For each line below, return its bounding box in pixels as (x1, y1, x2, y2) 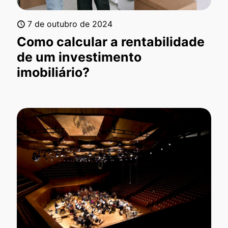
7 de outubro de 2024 (27, 18, 112, 29)
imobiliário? (17, 64, 90, 80)
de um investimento (17, 49, 141, 65)
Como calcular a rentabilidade (17, 34, 205, 49)
